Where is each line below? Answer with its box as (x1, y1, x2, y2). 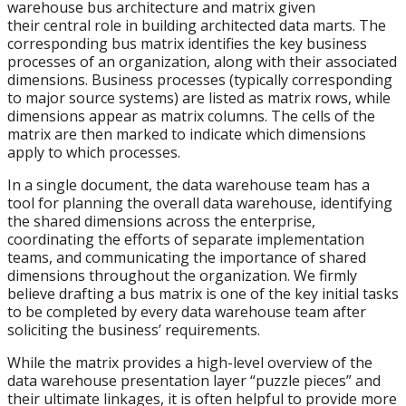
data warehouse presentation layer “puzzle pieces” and (7, 371, 381, 391)
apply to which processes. (7, 142, 180, 162)
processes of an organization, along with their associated (7, 52, 397, 72)
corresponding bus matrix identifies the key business (7, 34, 367, 53)
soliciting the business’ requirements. (7, 320, 260, 340)
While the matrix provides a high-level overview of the (7, 353, 372, 372)
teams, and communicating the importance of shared (7, 247, 366, 267)
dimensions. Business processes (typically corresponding (7, 70, 392, 90)
